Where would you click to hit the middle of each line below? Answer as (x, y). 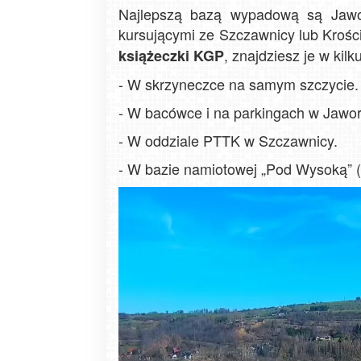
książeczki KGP (171, 56)
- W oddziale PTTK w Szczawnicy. (228, 141)
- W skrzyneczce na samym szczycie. (239, 84)
